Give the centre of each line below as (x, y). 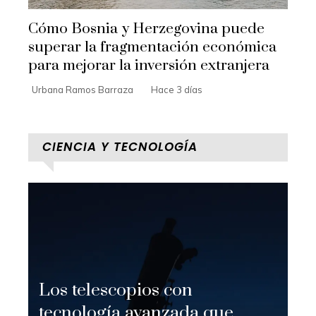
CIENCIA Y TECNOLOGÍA (120, 146)
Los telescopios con (116, 291)
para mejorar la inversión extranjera (149, 65)
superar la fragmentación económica (152, 47)
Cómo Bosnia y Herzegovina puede (146, 29)
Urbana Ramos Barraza (83, 89)
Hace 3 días (177, 89)
